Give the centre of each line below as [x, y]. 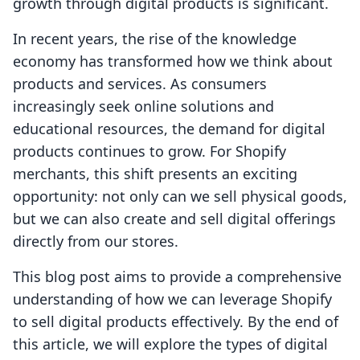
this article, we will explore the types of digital [170, 344]
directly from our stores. [96, 241]
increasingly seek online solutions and [143, 106]
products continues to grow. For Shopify [149, 151]
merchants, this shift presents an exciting [155, 174]
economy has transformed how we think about [173, 61]
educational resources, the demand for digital [169, 129]
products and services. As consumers [140, 84]
